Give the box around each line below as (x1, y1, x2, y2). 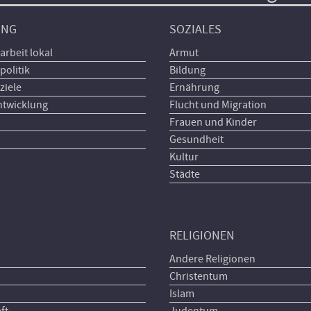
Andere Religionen (169, 251, 255, 266)
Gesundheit (169, 133, 224, 146)
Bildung (169, 63, 205, 77)
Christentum (169, 269, 228, 283)
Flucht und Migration (169, 98, 267, 112)
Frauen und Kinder (169, 115, 257, 129)
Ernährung (169, 81, 219, 94)
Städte (169, 167, 200, 181)
